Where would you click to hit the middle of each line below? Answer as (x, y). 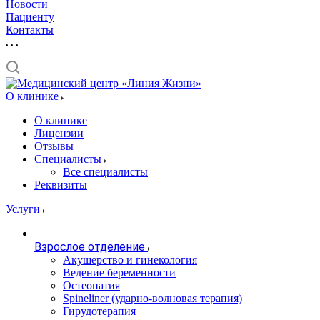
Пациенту (30, 17)
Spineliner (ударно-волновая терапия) (152, 298)
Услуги (24, 209)
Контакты (30, 30)
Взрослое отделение (90, 247)
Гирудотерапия (99, 311)
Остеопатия (91, 285)
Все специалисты (105, 172)
